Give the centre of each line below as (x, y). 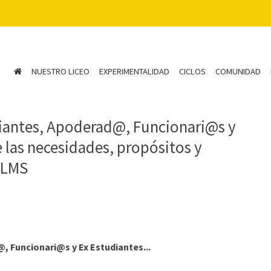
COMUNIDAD (238, 72)
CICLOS (192, 72)
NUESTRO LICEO (60, 72)
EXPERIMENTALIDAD (134, 72)
